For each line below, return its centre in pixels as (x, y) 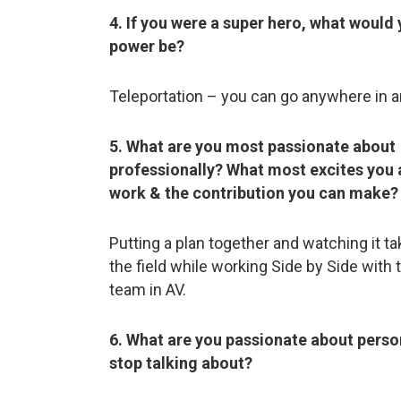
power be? (147, 46)
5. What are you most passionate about (252, 146)
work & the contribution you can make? (254, 192)
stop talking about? (181, 363)
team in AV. (148, 289)
